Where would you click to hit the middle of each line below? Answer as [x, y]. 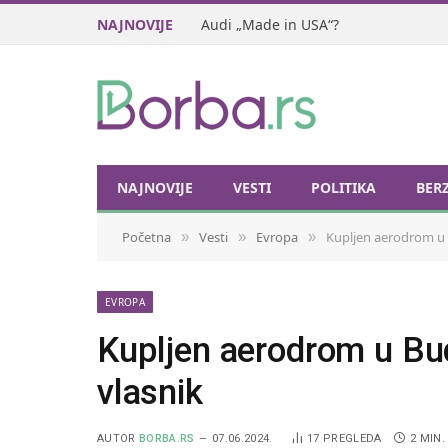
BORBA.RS [167, 438]
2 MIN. [427, 438]
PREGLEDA [352, 438]
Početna [146, 237]
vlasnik [150, 392]
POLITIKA [343, 187]
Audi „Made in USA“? [270, 24]
